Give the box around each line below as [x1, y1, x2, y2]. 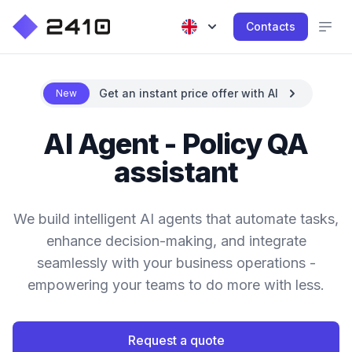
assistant [114, 155, 238, 189]
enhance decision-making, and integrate [46, 233, 306, 249]
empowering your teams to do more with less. [27, 277, 324, 293]
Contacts [246, 20, 295, 33]
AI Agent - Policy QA [43, 126, 309, 161]
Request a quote [127, 332, 225, 348]
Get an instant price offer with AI [98, 86, 278, 100]
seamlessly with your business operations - [36, 255, 316, 271]
